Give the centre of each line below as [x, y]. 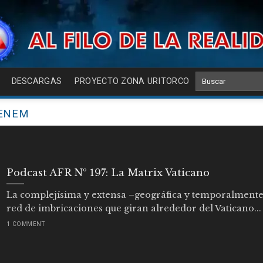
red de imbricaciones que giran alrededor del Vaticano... [134, 209]
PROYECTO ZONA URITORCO [132, 81]
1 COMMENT [26, 224]
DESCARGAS [37, 81]
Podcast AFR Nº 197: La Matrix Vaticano [108, 172]
